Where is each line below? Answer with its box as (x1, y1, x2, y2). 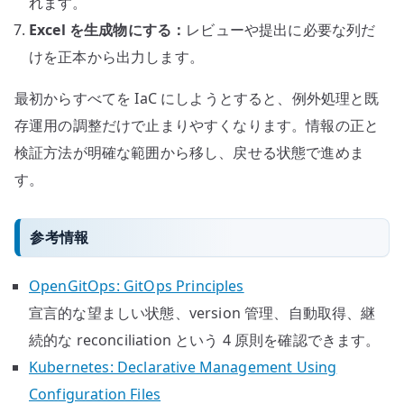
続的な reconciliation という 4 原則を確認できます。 (29, 329, 381, 350)
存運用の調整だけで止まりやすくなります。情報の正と (14, 115, 380, 135)
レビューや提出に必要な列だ (186, 20, 376, 40)
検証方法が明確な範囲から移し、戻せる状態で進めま (14, 142, 364, 162)
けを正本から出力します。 (29, 47, 204, 67)
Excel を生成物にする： (29, 20, 187, 40)
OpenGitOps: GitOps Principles (29, 275, 244, 296)
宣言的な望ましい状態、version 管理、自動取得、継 (29, 302, 376, 323)
